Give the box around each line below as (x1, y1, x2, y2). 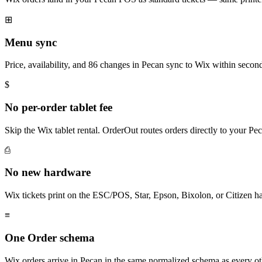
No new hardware (5, 166, 91, 179)
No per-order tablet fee (5, 101, 112, 114)
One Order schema (5, 231, 95, 244)
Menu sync (5, 36, 57, 49)
